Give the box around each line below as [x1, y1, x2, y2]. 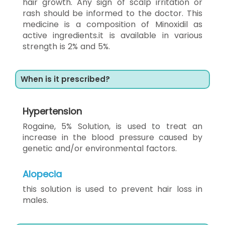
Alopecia [23, 167, 62, 180]
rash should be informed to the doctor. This [23, 7, 202, 19]
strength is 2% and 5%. [23, 40, 110, 52]
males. [23, 194, 48, 206]
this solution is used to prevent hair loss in [23, 183, 202, 195]
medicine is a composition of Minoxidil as [23, 18, 202, 30]
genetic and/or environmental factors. [23, 142, 177, 154]
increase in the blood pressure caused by [23, 131, 202, 143]
